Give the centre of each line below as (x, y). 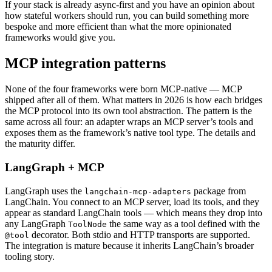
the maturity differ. (40, 144)
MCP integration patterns (85, 63)
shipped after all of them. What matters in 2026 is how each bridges (134, 100)
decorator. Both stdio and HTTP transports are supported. (140, 234)
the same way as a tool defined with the (183, 223)
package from (219, 191)
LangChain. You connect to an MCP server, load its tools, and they (132, 202)
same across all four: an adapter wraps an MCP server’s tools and (129, 122)
